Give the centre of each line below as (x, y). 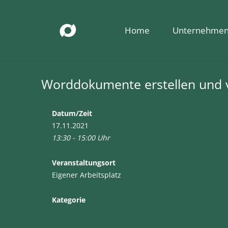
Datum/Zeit (72, 113)
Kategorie (69, 200)
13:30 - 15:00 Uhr (81, 138)
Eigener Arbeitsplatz (87, 175)
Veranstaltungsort (84, 163)
